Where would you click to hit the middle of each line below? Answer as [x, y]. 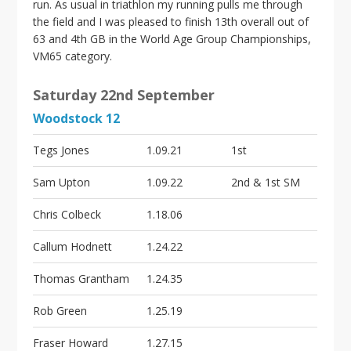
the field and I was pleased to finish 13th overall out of [171, 22]
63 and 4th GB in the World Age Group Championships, [172, 39]
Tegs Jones [62, 150]
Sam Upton [62, 182]
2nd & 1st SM [266, 182]
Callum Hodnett [73, 246]
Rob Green [60, 311]
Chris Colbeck [67, 214]
